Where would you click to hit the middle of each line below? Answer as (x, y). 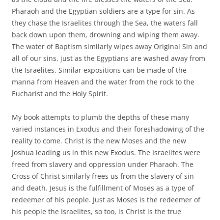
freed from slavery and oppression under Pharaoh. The (103, 164)
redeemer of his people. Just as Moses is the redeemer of (106, 199)
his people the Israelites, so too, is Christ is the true (96, 211)
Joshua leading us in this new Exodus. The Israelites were (106, 152)
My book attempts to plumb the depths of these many (100, 117)
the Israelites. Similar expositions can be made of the (99, 70)
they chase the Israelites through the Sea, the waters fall (105, 23)
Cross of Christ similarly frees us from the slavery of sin (103, 176)
